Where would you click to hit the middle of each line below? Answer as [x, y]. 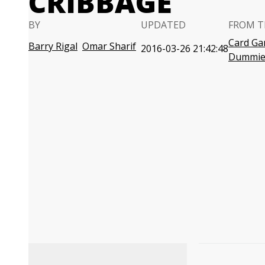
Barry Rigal [53, 46]
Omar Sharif [109, 46]
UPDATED [163, 25]
